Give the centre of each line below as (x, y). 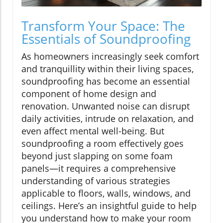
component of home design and (89, 93)
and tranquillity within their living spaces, (108, 68)
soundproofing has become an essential (106, 81)
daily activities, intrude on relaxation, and (108, 118)
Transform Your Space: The (103, 26)
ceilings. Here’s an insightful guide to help (109, 205)
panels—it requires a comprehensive (99, 168)
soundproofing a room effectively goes (103, 143)
